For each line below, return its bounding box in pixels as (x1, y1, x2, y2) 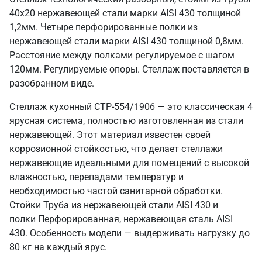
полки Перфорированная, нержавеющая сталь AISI (9, 213, 233, 225)
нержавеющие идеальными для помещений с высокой (9, 157, 249, 168)
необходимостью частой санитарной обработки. (9, 185, 223, 196)
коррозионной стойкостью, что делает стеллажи (9, 143, 223, 154)
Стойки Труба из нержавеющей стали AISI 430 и (9, 199, 218, 211)
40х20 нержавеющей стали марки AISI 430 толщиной (9, 8, 241, 19)
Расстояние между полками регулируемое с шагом (9, 50, 235, 61)
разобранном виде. (9, 78, 94, 89)
